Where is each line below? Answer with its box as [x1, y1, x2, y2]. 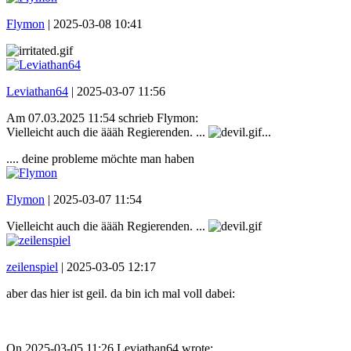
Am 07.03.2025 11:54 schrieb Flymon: [6, 110, 198, 125]
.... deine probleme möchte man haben [6, 151, 194, 165]
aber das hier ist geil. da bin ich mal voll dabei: [6, 286, 235, 300]
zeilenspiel [6, 259, 58, 273]
